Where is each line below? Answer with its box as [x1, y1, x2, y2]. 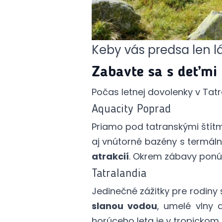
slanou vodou [91, 200, 157, 213]
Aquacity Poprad [91, 104, 171, 116]
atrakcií [91, 150, 129, 163]
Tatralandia [91, 168, 147, 180]
